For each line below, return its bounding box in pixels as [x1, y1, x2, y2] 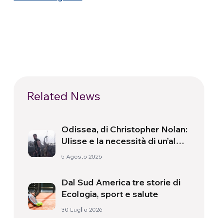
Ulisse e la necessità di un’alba [61, 135, 186, 147]
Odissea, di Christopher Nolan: [61, 124, 188, 135]
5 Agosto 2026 [61, 153, 103, 161]
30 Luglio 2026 [61, 206, 103, 214]
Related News [26, 89, 101, 104]
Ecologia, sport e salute [61, 188, 159, 200]
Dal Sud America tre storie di [61, 177, 181, 188]
